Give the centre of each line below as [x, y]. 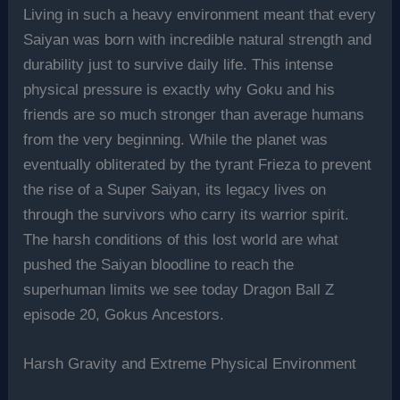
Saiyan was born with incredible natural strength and [198, 40]
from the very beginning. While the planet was [176, 140]
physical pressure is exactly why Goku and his [179, 90]
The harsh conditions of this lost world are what [181, 240]
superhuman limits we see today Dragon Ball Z [179, 290]
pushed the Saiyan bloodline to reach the [159, 265]
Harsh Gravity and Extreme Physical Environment [190, 364]
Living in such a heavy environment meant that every [200, 15]
